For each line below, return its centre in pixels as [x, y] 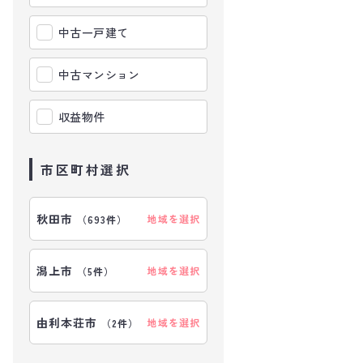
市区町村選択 [86, 169]
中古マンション [99, 75]
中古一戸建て [94, 32]
